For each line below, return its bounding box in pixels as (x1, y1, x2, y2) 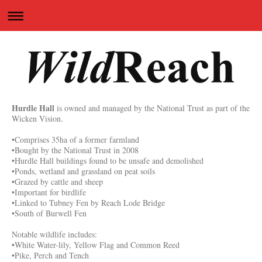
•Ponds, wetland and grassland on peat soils (12, 165, 155, 177)
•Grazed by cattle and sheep (12, 175, 103, 187)
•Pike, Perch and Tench (12, 249, 89, 261)
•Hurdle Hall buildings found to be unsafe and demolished (12, 154, 204, 166)
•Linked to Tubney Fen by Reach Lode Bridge (12, 196, 165, 208)
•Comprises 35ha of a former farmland (12, 133, 139, 145)
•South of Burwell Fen (12, 207, 87, 219)
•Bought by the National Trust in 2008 (12, 144, 139, 156)
